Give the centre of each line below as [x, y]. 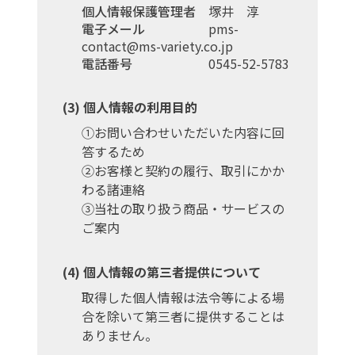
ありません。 [120, 335]
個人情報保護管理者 [139, 11]
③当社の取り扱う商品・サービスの [183, 208]
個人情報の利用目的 [140, 107]
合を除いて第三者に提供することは [183, 316]
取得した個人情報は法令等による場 [183, 297]
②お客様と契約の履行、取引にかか [183, 170]
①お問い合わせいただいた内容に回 [183, 132]
